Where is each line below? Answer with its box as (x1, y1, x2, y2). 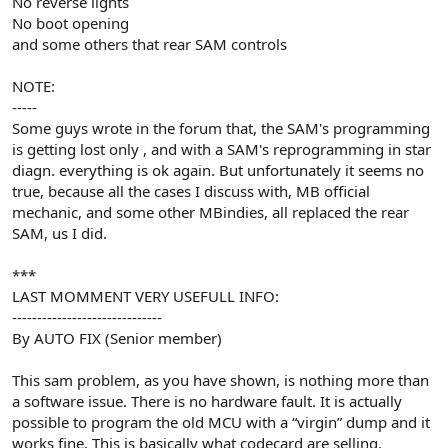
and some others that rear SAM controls (12, 33, 287, 54)
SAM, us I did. (12, 222, 107, 243)
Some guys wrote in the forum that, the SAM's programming (12, 117, 430, 138)
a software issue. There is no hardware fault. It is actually (12, 390, 402, 411)
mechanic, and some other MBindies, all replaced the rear (12, 201, 409, 222)
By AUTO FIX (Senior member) (12, 327, 222, 348)
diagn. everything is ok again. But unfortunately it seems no (12, 159, 424, 180)
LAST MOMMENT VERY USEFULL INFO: (12, 285, 279, 306)
